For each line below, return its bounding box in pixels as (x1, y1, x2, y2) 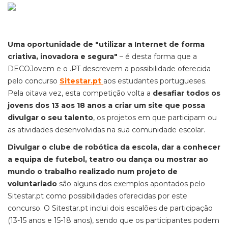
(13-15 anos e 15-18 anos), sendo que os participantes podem (8, 216, 219, 225)
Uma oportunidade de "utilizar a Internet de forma (8, 40, 205, 49)
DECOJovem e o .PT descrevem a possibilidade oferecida (8, 64, 211, 73)
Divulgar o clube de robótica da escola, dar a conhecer (8, 142, 220, 152)
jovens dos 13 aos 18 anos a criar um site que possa (8, 101, 205, 110)
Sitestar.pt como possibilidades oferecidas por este (8, 191, 187, 201)
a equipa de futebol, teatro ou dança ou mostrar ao (8, 155, 208, 164)
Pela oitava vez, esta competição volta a (8, 89, 153, 98)
